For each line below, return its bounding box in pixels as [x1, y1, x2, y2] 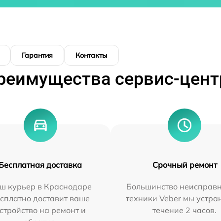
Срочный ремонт [152, 160, 217, 170]
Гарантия [22, 51, 53, 60]
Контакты [75, 51, 108, 60]
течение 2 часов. [152, 205, 217, 216]
